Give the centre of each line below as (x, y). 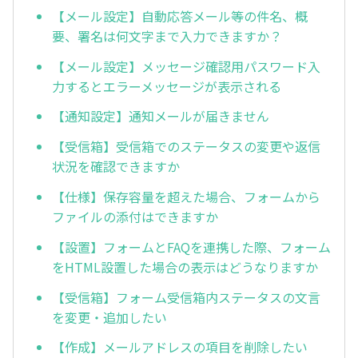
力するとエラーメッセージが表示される (167, 86)
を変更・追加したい (109, 317)
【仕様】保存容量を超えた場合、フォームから (186, 196)
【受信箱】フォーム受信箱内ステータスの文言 (186, 297)
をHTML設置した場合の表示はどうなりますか (185, 267)
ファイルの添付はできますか (135, 216)
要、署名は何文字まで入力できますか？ (167, 36)
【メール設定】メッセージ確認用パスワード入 (186, 66)
